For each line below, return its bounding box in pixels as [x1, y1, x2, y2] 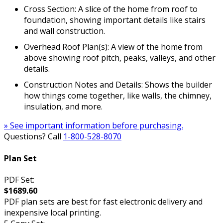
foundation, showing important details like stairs [24, 14, 206, 26]
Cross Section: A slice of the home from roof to [24, 3, 198, 15]
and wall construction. [24, 25, 105, 37]
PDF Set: [4, 174, 34, 185]
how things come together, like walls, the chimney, [24, 90, 212, 102]
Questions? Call [4, 131, 63, 142]
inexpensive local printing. [4, 207, 101, 218]
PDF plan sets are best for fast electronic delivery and [4, 196, 203, 207]
